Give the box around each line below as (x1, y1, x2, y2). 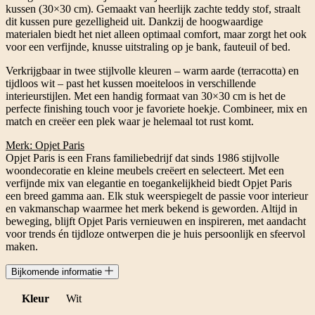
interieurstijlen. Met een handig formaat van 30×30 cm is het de (6, 89, 285, 102)
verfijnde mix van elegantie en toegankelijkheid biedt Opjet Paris (6, 176, 292, 189)
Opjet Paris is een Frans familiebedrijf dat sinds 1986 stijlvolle (6, 151, 279, 164)
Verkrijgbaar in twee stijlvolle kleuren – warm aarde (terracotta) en (6, 64, 299, 77)
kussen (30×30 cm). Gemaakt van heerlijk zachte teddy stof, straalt (6, 2, 300, 15)
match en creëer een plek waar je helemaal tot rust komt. (6, 115, 254, 127)
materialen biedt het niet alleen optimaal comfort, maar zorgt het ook (6, 27, 307, 40)
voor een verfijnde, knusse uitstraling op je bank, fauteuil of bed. (6, 40, 290, 53)
